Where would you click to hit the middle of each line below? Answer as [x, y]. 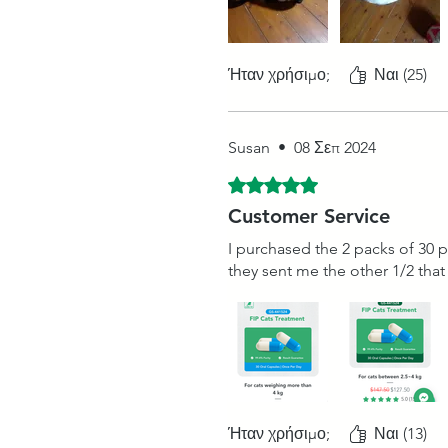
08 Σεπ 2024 [335, 148]
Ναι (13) [400, 434]
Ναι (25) [400, 75]
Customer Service [309, 216]
